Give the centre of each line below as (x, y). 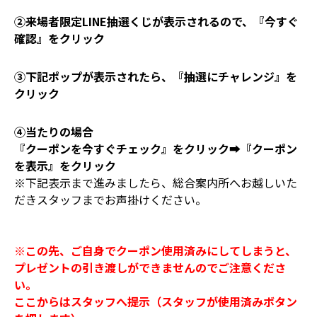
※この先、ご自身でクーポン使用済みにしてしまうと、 (155, 250)
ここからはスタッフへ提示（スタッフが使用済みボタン (156, 301)
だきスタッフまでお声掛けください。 (110, 200)
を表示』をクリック (65, 166)
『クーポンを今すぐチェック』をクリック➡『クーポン (156, 149)
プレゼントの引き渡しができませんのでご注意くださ (150, 267)
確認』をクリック (59, 38)
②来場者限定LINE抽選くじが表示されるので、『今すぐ (156, 21)
